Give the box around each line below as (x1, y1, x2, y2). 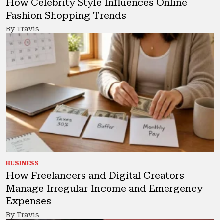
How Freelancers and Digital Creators (6, 169, 184, 181)
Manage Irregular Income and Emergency (6, 182, 203, 194)
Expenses (6, 195, 51, 207)
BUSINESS (6, 160, 39, 166)
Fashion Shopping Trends (6, 9, 126, 21)
